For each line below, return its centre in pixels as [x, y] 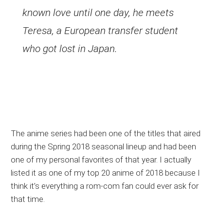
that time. [28, 199]
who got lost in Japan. [70, 49]
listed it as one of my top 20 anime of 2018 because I [106, 173]
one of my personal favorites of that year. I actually [101, 160]
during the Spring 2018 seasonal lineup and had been [104, 147]
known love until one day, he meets [98, 13]
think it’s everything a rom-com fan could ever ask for [105, 186]
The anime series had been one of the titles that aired [106, 134]
